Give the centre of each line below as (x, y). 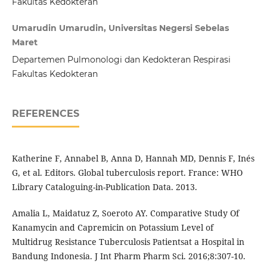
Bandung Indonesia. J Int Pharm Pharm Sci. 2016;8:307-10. (128, 256)
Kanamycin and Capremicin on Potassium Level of (112, 228)
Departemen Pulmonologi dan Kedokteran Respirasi (121, 60)
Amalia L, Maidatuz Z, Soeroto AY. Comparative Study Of (125, 213)
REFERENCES (45, 114)
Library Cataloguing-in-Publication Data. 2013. (104, 187)
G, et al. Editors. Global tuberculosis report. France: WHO (127, 173)
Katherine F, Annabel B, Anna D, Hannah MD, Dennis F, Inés (133, 159)
